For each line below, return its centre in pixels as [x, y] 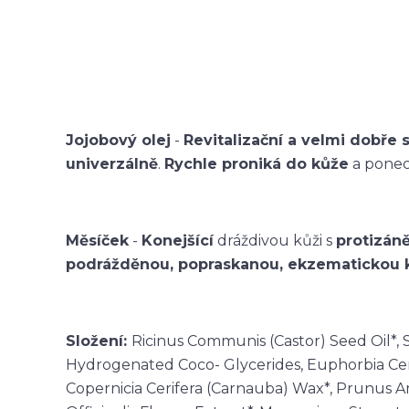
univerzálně [112, 163]
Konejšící [178, 240]
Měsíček [97, 240]
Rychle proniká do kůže [257, 163]
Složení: [99, 341]
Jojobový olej [118, 140]
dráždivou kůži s [275, 240]
